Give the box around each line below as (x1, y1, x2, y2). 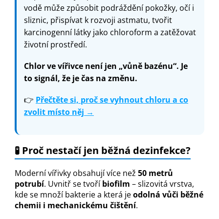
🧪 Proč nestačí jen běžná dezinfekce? (15, 144, 191, 157)
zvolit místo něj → (24, 107, 94, 118)
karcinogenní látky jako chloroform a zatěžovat (24, 27, 196, 38)
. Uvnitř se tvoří (44, 178, 102, 189)
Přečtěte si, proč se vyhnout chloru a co (36, 94, 188, 106)
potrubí (15, 178, 44, 189)
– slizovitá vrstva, (130, 178, 194, 189)
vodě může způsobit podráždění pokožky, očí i (24, 2, 194, 14)
